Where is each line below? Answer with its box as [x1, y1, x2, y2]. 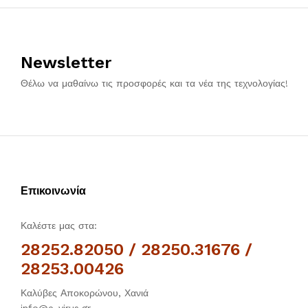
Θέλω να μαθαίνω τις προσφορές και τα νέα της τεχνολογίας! [21, 78, 288, 89]
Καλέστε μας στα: [21, 220, 97, 232]
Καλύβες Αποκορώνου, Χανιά [21, 287, 148, 299]
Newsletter [21, 53, 111, 73]
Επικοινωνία [21, 184, 86, 198]
